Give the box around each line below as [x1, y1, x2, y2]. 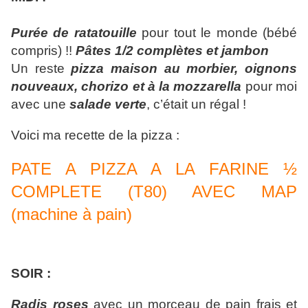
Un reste [11, 61, 71, 76]
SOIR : [11, 266, 51, 281]
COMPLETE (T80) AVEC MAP [11, 182, 297, 201]
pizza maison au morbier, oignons [71, 61, 298, 76]
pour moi [241, 79, 298, 94]
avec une [11, 97, 69, 112]
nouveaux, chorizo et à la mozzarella [11, 79, 242, 94]
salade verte [69, 97, 146, 112]
